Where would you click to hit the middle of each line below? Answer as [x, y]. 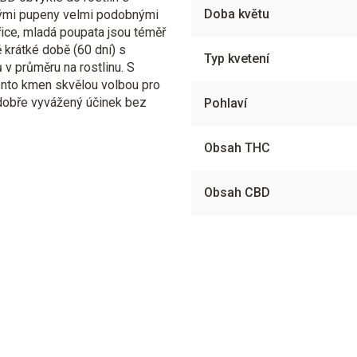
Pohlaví [226, 103]
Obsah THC [237, 147]
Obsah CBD [237, 192]
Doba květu [237, 14]
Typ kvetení [237, 58]
